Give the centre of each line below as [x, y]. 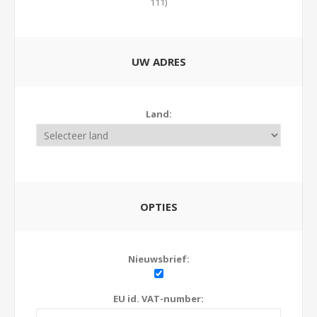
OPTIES [158, 207]
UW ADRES [158, 62]
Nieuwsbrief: [158, 259]
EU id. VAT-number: [158, 299]
